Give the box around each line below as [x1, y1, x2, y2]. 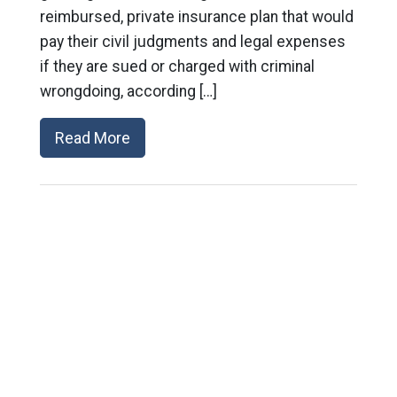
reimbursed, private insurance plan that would [39, 8, 354, 26]
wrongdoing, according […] [39, 82, 217, 100]
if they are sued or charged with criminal [39, 58, 315, 75]
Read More [54, 128, 130, 147]
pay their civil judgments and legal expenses [39, 33, 346, 51]
